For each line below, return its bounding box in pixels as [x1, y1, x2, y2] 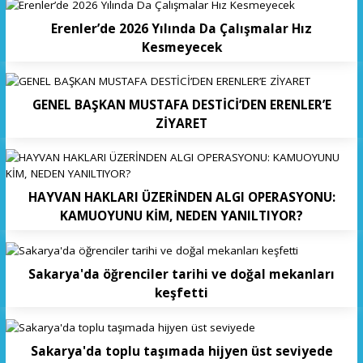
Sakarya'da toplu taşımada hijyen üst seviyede [30, 341, 333, 360]
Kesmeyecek [141, 37, 222, 56]
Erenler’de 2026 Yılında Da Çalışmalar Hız [51, 19, 312, 37]
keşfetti [155, 283, 208, 301]
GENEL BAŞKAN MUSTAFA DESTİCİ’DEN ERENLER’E [32, 96, 331, 114]
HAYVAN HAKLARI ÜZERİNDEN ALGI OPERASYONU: [28, 187, 335, 206]
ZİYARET [156, 114, 207, 133]
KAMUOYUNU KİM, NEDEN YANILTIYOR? [60, 206, 303, 224]
